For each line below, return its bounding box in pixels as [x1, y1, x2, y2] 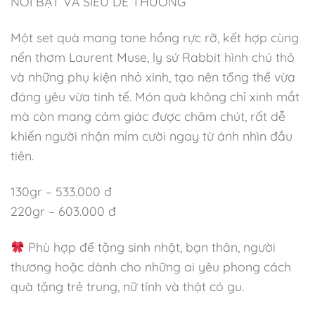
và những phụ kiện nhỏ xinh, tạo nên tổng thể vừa [11, 69, 295, 85]
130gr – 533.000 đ [11, 184, 112, 200]
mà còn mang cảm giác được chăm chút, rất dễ [11, 108, 285, 124]
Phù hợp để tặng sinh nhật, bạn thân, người [25, 239, 276, 255]
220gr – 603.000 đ [11, 203, 116, 219]
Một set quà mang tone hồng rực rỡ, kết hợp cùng [11, 30, 299, 46]
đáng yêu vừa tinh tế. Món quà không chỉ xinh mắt [11, 89, 300, 105]
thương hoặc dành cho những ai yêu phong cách [11, 259, 291, 275]
